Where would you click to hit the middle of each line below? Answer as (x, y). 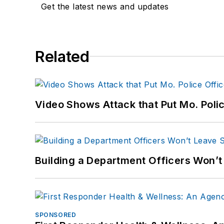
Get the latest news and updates (105, 6)
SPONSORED (56, 214)
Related (62, 56)
